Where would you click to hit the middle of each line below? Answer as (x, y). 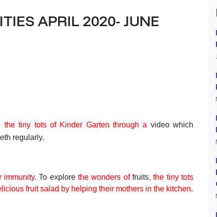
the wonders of (104, 177)
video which (170, 125)
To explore (59, 177)
